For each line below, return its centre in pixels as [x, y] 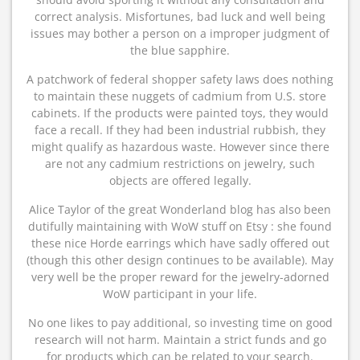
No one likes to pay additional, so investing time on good [180, 323]
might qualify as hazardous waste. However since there [180, 147]
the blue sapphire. [180, 50]
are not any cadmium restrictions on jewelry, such [180, 164]
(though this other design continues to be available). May [180, 260]
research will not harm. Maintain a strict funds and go [180, 340]
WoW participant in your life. [180, 294]
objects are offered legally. [180, 180]
